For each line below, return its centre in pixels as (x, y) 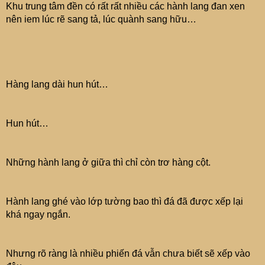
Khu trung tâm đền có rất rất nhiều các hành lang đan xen (125, 6)
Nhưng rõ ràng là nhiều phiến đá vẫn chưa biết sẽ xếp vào (128, 253)
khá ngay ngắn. (38, 214)
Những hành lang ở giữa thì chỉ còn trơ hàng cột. (108, 162)
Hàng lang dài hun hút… (57, 84)
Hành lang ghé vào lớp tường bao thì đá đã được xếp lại (125, 201)
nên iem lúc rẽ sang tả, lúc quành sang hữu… (101, 19)
